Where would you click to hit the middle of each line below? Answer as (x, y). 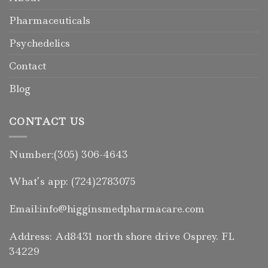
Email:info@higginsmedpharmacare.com (107, 209)
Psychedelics (39, 43)
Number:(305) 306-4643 (68, 154)
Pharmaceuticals (50, 21)
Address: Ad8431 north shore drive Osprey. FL (122, 237)
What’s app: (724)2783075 (72, 182)
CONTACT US (47, 122)
